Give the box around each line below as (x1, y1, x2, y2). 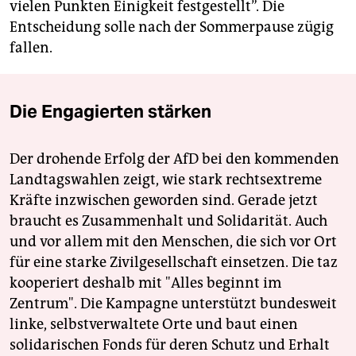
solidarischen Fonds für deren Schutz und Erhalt (10, 335, 330, 354)
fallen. (10, 38, 52, 56)
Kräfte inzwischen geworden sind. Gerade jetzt (10, 191, 318, 209)
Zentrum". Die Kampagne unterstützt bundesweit (10, 294, 337, 312)
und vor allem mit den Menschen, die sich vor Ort (10, 232, 337, 250)
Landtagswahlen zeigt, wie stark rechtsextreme (10, 170, 322, 188)
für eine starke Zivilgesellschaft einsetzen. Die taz (10, 253, 338, 271)
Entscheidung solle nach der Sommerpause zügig (10, 17, 334, 36)
